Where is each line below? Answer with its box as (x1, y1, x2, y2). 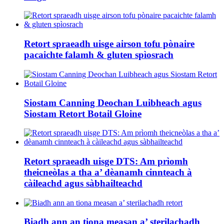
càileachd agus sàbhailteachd (24, 178, 142, 188)
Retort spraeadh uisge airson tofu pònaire (24, 38, 194, 49)
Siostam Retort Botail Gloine (24, 108, 141, 119)
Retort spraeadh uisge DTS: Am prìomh (24, 156, 188, 166)
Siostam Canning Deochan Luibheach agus (24, 97, 201, 108)
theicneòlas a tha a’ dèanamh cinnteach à (24, 167, 192, 177)
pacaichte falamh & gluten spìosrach (24, 49, 173, 60)
